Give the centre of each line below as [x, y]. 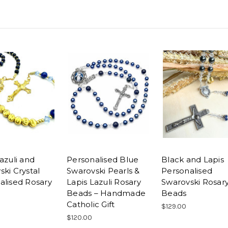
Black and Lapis [193, 160]
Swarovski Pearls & [103, 171]
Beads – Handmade [106, 193]
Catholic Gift [91, 205]
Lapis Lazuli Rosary [104, 182]
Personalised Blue [103, 160]
